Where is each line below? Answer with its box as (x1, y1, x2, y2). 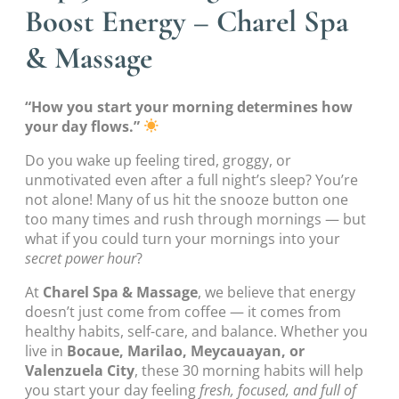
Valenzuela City (25, 361, 134, 381)
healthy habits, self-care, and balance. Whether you (25, 322, 368, 342)
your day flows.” (25, 116, 140, 136)
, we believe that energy (198, 282, 355, 303)
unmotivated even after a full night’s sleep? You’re (25, 169, 358, 190)
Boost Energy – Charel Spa (25, 2, 348, 40)
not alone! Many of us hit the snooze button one (25, 189, 348, 209)
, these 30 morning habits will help (134, 361, 363, 381)
